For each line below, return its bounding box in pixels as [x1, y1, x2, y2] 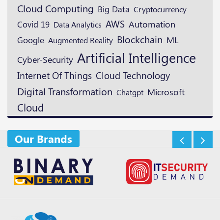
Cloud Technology [96, 69, 170, 82]
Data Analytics [54, 19, 102, 29]
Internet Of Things [17, 69, 92, 82]
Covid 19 [17, 19, 50, 29]
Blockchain [117, 32, 163, 46]
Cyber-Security [17, 54, 73, 65]
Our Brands [15, 131, 72, 146]
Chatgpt [116, 87, 143, 97]
